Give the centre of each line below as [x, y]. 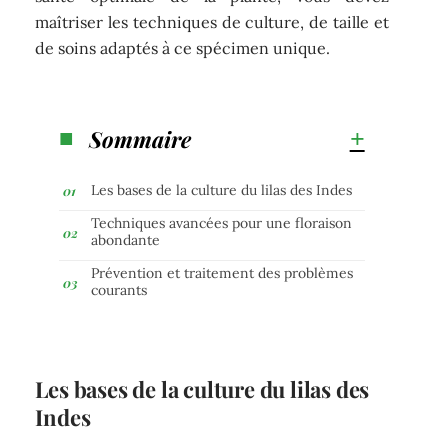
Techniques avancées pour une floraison [222, 222]
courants [119, 289]
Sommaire [140, 138]
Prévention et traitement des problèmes [222, 272]
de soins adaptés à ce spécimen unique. [183, 48]
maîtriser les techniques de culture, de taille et [212, 22]
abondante [126, 239]
